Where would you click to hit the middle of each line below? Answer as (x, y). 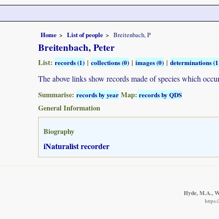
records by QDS (160, 94)
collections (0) (110, 62)
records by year (98, 94)
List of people (85, 34)
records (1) (70, 62)
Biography (59, 131)
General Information (69, 108)
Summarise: (57, 94)
